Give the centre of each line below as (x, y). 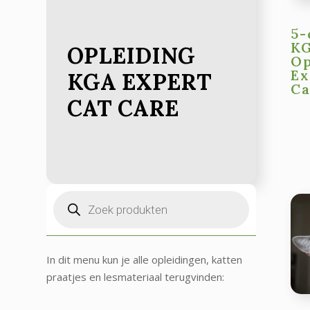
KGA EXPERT (140, 82)
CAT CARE (123, 108)
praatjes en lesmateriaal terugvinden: (136, 276)
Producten (78, 195)
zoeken (70, 205)
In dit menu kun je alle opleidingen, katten (145, 259)
